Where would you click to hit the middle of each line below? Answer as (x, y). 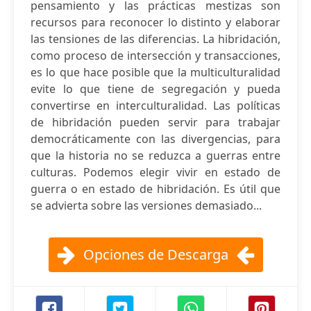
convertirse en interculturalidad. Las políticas (155, 106)
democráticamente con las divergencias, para (155, 139)
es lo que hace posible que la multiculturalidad (155, 72)
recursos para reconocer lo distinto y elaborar (155, 22)
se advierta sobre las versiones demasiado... (146, 205)
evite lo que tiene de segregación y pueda (155, 89)
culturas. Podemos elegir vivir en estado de (155, 172)
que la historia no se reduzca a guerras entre (155, 155)
